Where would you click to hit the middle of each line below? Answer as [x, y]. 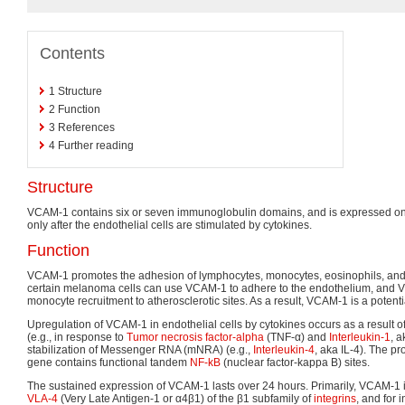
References [86, 127]
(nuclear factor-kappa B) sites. [295, 362]
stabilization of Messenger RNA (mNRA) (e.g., [140, 349]
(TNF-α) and [297, 337]
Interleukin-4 [284, 349]
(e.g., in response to [77, 337]
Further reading [96, 145]
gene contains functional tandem [108, 362]
